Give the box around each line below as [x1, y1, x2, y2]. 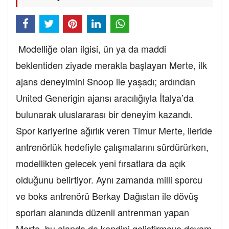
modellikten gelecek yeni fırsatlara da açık [16, 156, 186, 170]
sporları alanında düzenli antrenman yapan [16, 205, 189, 219]
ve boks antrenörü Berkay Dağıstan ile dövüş [16, 189, 198, 203]
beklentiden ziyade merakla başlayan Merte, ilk [16, 58, 207, 72]
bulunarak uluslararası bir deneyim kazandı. [16, 107, 193, 121]
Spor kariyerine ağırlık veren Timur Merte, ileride [16, 124, 212, 138]
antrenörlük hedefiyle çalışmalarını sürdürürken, [16, 140, 209, 154]
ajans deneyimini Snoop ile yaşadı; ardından [16, 75, 195, 88]
